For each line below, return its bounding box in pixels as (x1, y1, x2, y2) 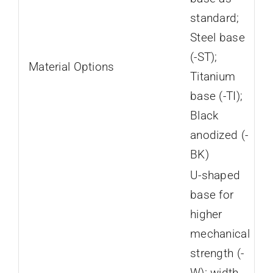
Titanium (190, 69, 236, 83)
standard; (190, 11, 239, 25)
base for (190, 188, 234, 202)
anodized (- (190, 128, 249, 142)
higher (190, 207, 222, 221)
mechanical (190, 227, 250, 241)
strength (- (190, 246, 244, 260)
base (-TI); (190, 89, 243, 103)
